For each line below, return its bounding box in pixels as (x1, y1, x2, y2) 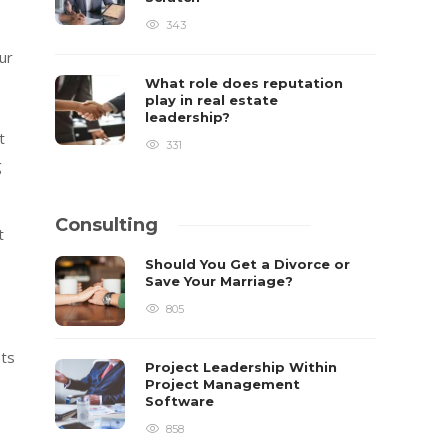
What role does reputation (145, 75, 344, 91)
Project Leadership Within (145, 359, 338, 375)
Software (145, 393, 219, 409)
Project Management (145, 376, 301, 392)
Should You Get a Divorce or (145, 256, 351, 272)
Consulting (55, 214, 159, 236)
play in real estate (145, 92, 279, 108)
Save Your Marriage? (145, 273, 298, 289)
